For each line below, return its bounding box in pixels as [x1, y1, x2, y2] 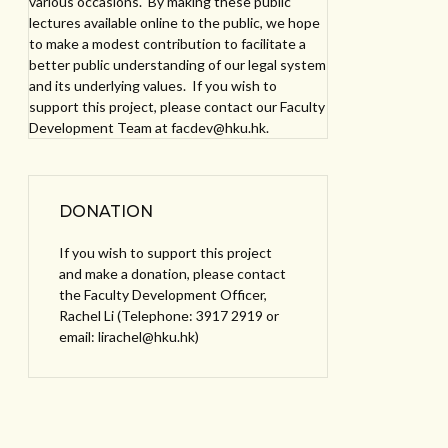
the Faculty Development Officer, [59, 286, 267, 303]
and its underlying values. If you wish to [29, 77, 277, 94]
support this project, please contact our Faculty [29, 98, 325, 115]
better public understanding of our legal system [29, 56, 326, 73]
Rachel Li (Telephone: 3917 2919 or [59, 307, 279, 324]
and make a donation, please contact [59, 265, 286, 282]
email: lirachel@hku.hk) [59, 328, 199, 345]
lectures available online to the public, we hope [29, 14, 320, 31]
